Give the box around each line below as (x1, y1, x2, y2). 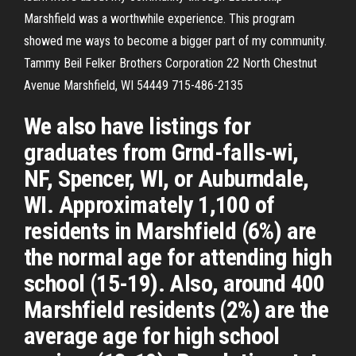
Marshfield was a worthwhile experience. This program (24, 11, 295, 26)
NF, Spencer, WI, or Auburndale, (24, 164, 309, 192)
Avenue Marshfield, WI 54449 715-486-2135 (24, 78, 243, 93)
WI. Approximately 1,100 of (24, 191, 275, 219)
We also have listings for (24, 112, 250, 140)
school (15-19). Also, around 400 (24, 269, 325, 297)
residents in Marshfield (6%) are (24, 217, 316, 245)
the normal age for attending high (24, 243, 332, 271)
